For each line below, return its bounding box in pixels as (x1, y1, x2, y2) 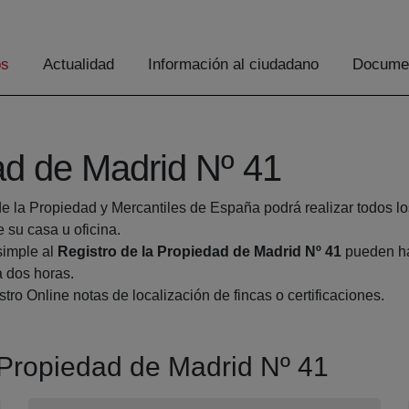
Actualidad (43, 56, 114, 74)
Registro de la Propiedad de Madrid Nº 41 (58, 244, 341, 260)
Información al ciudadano (148, 56, 319, 74)
